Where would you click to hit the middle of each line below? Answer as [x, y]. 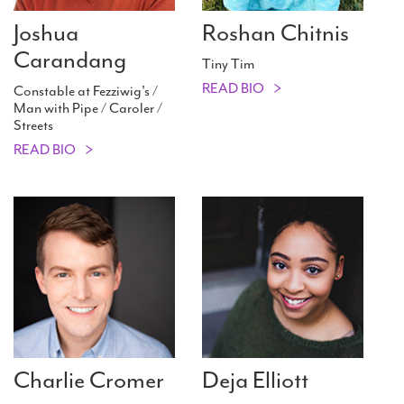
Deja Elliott [255, 381]
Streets [33, 126]
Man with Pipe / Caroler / [88, 109]
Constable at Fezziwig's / [86, 92]
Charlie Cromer [89, 381]
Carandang [70, 60]
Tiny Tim [228, 64]
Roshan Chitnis [275, 33]
